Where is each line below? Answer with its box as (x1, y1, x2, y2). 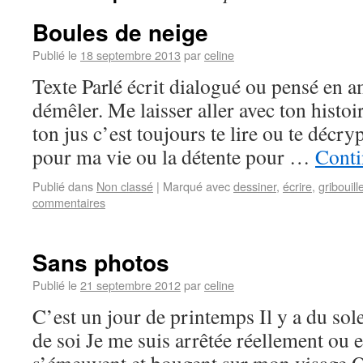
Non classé (96, 177, 153, 194)
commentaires (32, 194, 105, 211)
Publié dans (32, 177, 93, 194)
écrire (283, 177, 312, 194)
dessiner (233, 177, 276, 194)
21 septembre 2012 (80, 276, 181, 293)
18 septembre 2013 (80, 46, 181, 63)
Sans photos (32, 246, 169, 279)
